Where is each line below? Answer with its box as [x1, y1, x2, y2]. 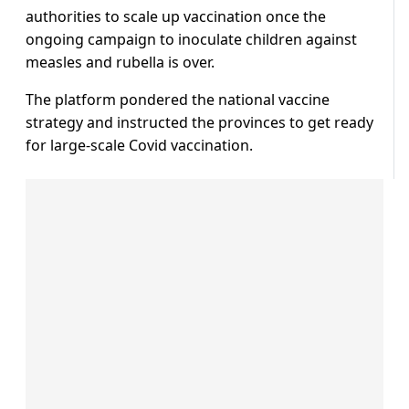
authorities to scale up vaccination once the [26, 6, 326, 27]
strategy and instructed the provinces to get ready [26, 112, 373, 133]
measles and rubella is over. [26, 52, 215, 73]
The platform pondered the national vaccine [26, 89, 330, 110]
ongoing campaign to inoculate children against [26, 29, 357, 50]
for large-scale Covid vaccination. [26, 135, 253, 156]
